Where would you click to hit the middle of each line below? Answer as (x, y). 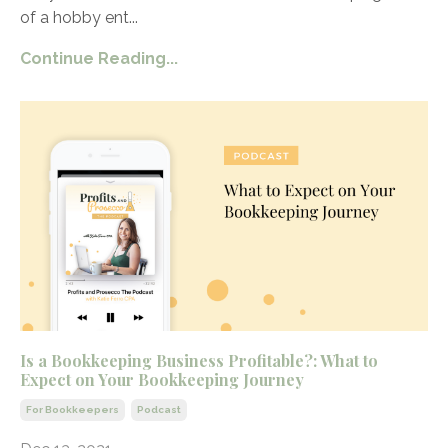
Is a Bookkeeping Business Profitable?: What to (199, 360)
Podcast (159, 409)
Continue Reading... (99, 59)
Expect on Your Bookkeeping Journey (162, 379)
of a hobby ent (74, 18)
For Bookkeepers (72, 409)
